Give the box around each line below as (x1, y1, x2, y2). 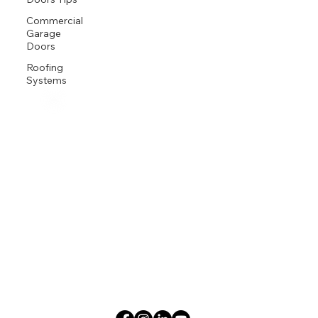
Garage (26, 27, 62, 40)
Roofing (26, 61, 64, 75)
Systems (26, 74, 67, 87)
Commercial (26, 14, 84, 28)
